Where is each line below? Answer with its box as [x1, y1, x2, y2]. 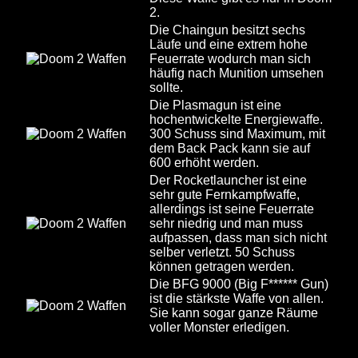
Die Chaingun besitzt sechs [149, 23, 305, 37]
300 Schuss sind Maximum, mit [149, 127, 325, 141]
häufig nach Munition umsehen [149, 66, 324, 80]
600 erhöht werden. [149, 156, 259, 169]
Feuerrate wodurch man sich [149, 52, 311, 66]
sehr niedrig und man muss [149, 217, 303, 230]
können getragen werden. [149, 260, 294, 273]
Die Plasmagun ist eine [149, 98, 281, 112]
